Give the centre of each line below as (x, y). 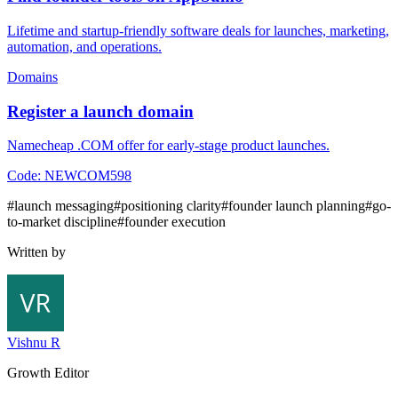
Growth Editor (48, 373)
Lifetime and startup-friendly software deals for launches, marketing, (198, 31)
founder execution (175, 222)
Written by (36, 252)
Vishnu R (34, 343)
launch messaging (64, 206)
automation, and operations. (84, 47)
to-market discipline (62, 222)
